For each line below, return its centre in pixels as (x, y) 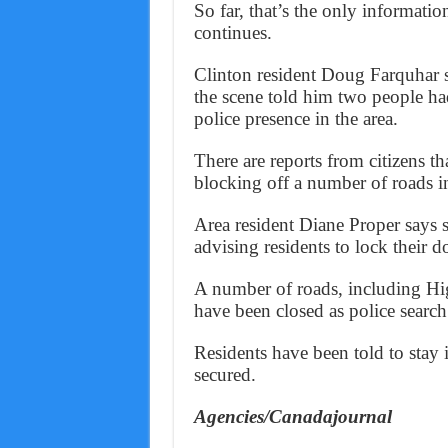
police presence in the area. (295, 118)
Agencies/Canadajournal (292, 416)
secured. (224, 374)
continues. (232, 32)
